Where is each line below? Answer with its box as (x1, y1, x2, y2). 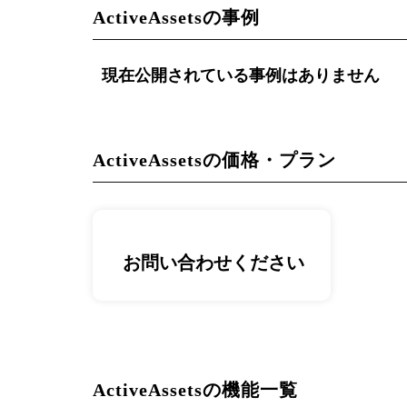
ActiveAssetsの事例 (93, 7, 260, 27)
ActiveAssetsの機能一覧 (93, 380, 298, 400)
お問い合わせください (123, 252, 305, 273)
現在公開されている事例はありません (102, 66, 380, 84)
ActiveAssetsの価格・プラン (93, 150, 336, 170)
